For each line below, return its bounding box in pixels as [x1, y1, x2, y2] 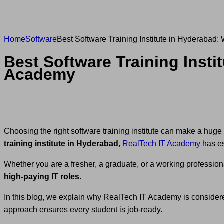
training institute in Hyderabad [4, 139, 118, 148]
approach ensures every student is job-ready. [4, 205, 162, 214]
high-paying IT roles [4, 172, 79, 181]
